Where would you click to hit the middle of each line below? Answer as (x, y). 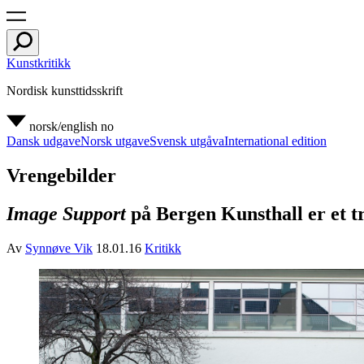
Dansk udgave (43, 141)
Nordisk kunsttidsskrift (65, 91)
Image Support (66, 213)
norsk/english (63, 126)
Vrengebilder (61, 175)
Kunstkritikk (39, 63)
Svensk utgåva (187, 141)
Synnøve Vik (59, 248)
